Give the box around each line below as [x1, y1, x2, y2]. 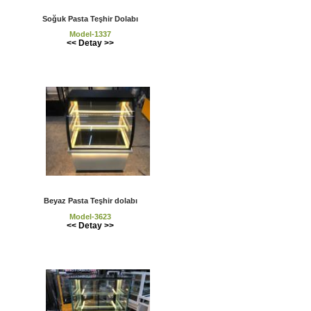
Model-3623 [69, 212, 111, 221]
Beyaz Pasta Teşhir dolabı [43, 196, 137, 205]
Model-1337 [69, 30, 111, 39]
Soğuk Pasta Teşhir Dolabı [42, 15, 138, 24]
